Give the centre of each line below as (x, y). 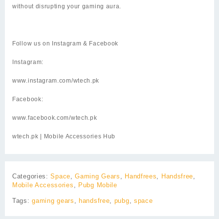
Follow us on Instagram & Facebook (66, 43)
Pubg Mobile (98, 185)
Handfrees (141, 176)
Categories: (32, 176)
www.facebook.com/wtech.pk (55, 118)
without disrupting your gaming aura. (67, 6)
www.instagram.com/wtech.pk (56, 80)
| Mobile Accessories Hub (77, 136)
